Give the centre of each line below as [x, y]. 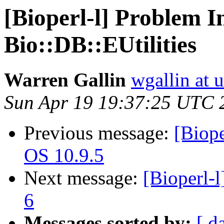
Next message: [83, 178]
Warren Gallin [65, 80]
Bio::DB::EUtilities [100, 44]
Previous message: [99, 133]
